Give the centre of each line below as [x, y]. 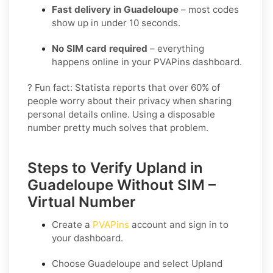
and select [166, 263]
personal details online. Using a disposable [121, 114]
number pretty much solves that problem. [118, 127]
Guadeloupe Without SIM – [122, 185]
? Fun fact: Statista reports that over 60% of [124, 87]
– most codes [209, 9]
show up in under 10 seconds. [116, 23]
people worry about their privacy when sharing [129, 101]
